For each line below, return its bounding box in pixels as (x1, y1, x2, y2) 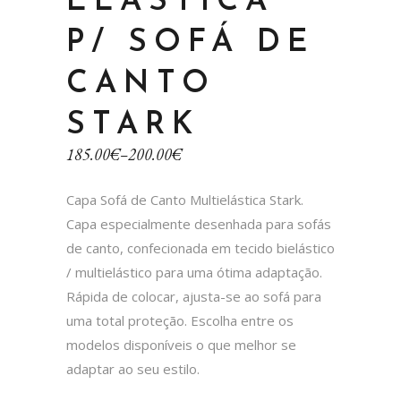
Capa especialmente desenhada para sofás (66, 215, 331, 233)
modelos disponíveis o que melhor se (66, 336, 296, 354)
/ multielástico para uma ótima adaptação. (66, 263, 322, 281)
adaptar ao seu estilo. (66, 360, 200, 378)
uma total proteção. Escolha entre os (66, 311, 294, 329)
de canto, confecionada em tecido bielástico (66, 239, 335, 257)
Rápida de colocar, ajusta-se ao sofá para (66, 287, 321, 305)
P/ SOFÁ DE (66, 28, 316, 59)
